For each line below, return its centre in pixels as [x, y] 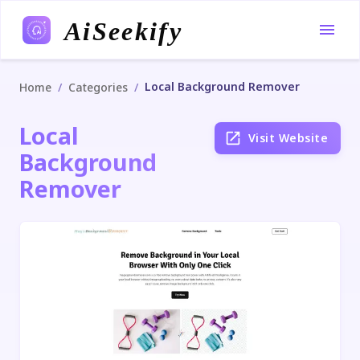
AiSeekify [122, 31]
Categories [98, 87]
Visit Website [288, 138]
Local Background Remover [222, 86]
